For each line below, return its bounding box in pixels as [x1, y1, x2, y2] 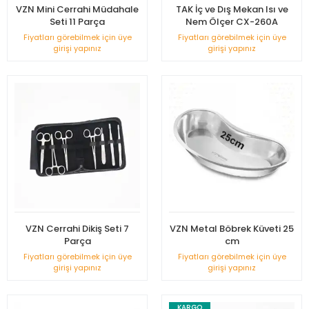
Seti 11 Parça [50, 15, 105, 28]
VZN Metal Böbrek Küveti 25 [170, 222, 294, 235]
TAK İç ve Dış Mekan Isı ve [175, 3, 288, 16]
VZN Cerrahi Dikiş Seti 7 [26, 222, 129, 235]
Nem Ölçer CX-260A [186, 15, 278, 28]
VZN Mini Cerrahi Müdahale [16, 3, 139, 16]
